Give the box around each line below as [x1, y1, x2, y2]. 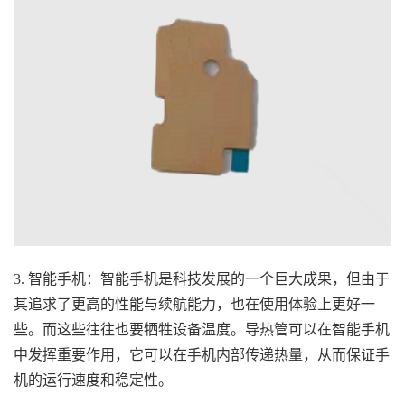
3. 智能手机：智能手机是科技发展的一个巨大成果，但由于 [14, 271, 390, 287]
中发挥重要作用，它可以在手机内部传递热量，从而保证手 [14, 347, 390, 363]
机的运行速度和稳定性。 [14, 372, 173, 389]
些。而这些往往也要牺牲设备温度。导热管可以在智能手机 [14, 322, 390, 338]
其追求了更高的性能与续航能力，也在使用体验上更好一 [14, 297, 375, 313]
